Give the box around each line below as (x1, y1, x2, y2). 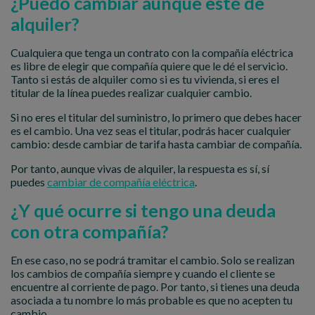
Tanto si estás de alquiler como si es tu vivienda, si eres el (11, 72, 279, 86)
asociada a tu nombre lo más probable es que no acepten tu (11, 292, 292, 307)
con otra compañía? (11, 220, 169, 242)
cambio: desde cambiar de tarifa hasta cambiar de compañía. (11, 136, 302, 150)
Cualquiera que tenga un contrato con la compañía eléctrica (11, 45, 293, 59)
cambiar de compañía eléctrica (47, 174, 195, 188)
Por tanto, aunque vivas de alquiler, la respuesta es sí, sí (11, 161, 269, 175)
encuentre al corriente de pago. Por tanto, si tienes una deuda (11, 279, 300, 293)
